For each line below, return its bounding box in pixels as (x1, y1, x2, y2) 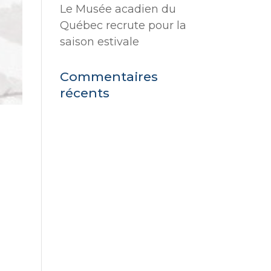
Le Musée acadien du (59, 2, 176, 16)
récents (59, 85, 109, 100)
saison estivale (59, 35, 139, 48)
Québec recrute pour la (59, 19, 186, 32)
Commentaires (59, 69, 158, 84)
